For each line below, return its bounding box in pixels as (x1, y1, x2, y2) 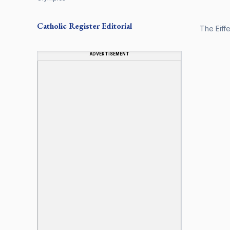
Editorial (102, 20, 132, 31)
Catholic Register (37, 20, 100, 31)
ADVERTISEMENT (89, 51, 129, 56)
